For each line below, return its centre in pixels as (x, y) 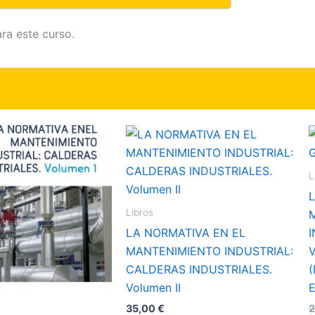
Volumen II (153, 288)
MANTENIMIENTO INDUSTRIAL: (210, 251)
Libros (140, 213)
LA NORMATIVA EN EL (186, 233)
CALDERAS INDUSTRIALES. (199, 270)
